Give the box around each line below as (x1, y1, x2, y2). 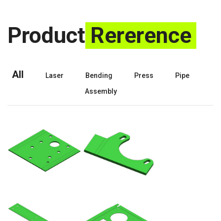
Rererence (90, 22, 191, 48)
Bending (85, 72, 112, 79)
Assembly (84, 87, 117, 95)
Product (7, 22, 85, 48)
